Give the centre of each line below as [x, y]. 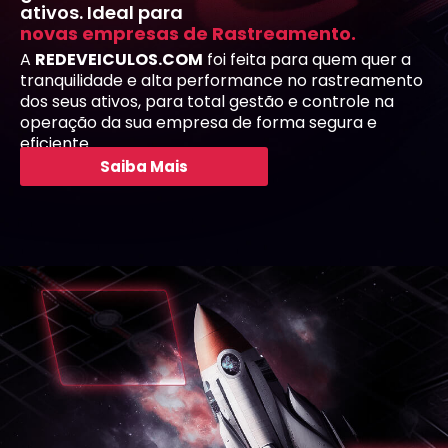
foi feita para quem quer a [307, 59]
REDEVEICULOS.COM [119, 59]
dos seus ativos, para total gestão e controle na [207, 101]
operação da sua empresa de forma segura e [198, 122]
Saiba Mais [144, 167]
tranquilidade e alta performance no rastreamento [221, 80]
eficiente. [56, 143]
